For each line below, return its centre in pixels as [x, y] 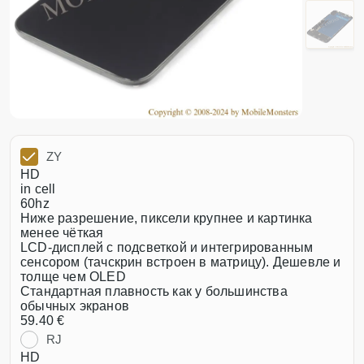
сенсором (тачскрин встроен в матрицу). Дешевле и [181, 262]
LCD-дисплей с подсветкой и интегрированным [167, 247]
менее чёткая [62, 233]
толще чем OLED [73, 277]
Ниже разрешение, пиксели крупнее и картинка [167, 218]
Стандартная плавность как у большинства [154, 291]
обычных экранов [75, 306]
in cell [38, 189]
